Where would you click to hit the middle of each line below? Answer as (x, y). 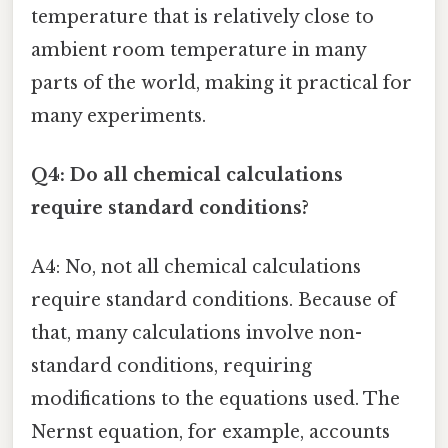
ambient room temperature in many (198, 49)
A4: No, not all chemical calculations (196, 267)
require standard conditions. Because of (213, 300)
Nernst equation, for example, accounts (210, 432)
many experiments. (118, 115)
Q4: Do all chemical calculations (187, 175)
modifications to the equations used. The (215, 399)
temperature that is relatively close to (202, 16)
